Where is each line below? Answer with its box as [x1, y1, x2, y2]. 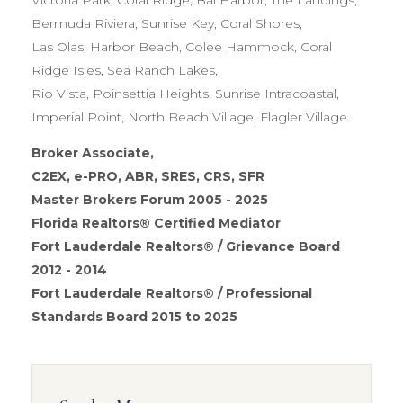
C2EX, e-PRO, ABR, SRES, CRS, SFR [31, 167, 264, 184]
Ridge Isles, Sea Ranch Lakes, [31, 61, 218, 78]
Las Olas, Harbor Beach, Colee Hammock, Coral [31, 38, 332, 55]
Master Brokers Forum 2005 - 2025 [31, 191, 268, 208]
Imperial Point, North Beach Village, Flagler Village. [31, 108, 350, 125]
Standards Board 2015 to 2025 [31, 308, 237, 325]
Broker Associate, [31, 144, 157, 161]
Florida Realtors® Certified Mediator [31, 214, 281, 231]
